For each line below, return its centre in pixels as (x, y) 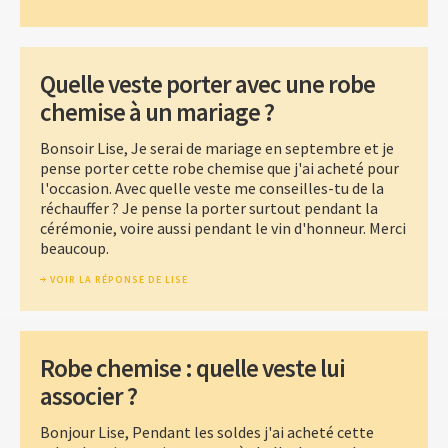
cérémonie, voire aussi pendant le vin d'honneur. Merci (223, 227)
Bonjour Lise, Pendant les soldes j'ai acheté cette (207, 431)
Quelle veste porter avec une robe (207, 83)
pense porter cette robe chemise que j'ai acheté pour (219, 167)
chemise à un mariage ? (157, 111)
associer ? (88, 395)
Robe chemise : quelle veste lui (192, 367)
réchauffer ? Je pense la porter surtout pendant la (209, 207)
